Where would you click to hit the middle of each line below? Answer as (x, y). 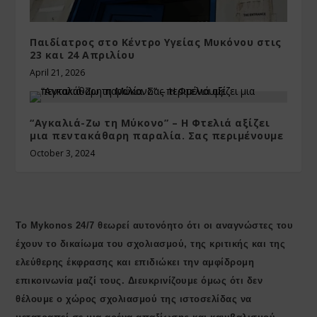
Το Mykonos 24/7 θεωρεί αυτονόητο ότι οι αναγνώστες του (155, 226)
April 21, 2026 (58, 73)
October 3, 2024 (63, 154)
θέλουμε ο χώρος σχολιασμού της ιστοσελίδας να (134, 299)
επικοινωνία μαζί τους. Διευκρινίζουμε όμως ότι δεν (139, 281)
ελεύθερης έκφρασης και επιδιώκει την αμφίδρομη (135, 263)
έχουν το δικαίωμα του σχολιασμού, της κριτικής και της (151, 244)
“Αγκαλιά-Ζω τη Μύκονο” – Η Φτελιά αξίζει (150, 123)
